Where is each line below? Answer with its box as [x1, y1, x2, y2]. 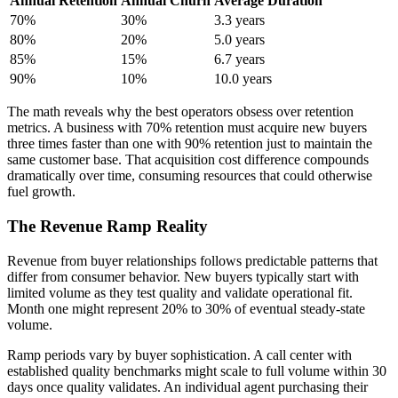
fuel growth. [7, 184, 76, 200]
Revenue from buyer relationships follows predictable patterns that [7, 252, 378, 268]
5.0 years [214, 32, 265, 48]
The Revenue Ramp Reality [7, 217, 208, 236]
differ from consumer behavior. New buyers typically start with [7, 268, 359, 284]
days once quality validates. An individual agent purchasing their [7, 378, 368, 394]
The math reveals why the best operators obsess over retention [7, 104, 354, 120]
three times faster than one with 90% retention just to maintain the [7, 136, 372, 152]
